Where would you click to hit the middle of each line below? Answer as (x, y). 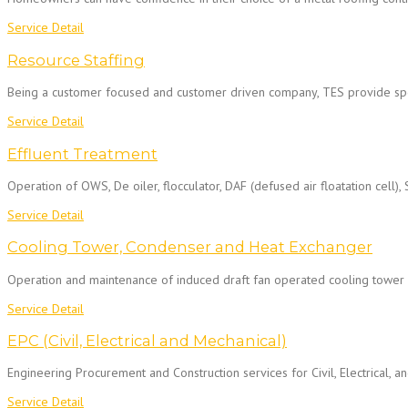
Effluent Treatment (82, 153)
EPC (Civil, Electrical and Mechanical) (147, 341)
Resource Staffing (76, 60)
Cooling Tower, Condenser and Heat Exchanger (190, 247)
